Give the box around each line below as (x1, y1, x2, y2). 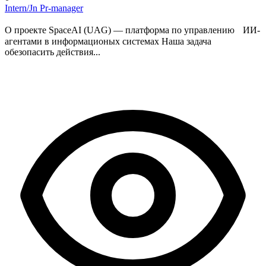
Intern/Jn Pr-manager (5, 2, 83, 13)
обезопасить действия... (5, 46, 100, 57)
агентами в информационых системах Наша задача (5, 36, 211, 46)
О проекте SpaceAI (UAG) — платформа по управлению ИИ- (5, 24, 260, 35)
